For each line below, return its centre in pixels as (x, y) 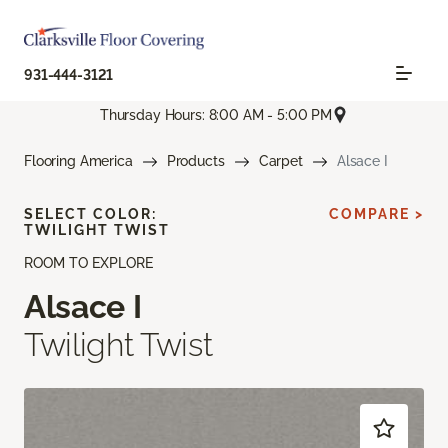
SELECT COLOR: (90, 214)
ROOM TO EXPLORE (88, 263)
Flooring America (78, 161)
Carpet (280, 161)
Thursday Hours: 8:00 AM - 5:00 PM (216, 114)
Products (195, 161)
